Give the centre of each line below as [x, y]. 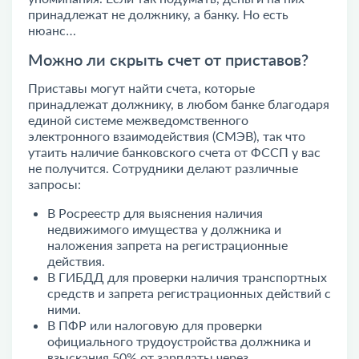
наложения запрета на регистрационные [167, 245]
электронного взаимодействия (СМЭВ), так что [167, 136]
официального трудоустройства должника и [179, 341]
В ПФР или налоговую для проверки [155, 325]
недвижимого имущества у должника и [164, 229]
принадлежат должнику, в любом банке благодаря [179, 104]
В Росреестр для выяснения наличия [155, 213]
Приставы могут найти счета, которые [141, 88]
